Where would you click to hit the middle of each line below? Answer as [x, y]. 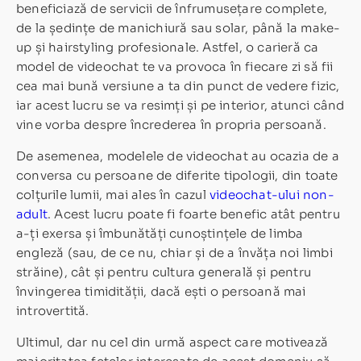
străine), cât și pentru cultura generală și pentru [164, 272]
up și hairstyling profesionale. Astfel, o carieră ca [168, 47]
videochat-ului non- [272, 194]
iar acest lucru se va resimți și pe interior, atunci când [180, 105]
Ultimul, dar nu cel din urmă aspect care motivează [172, 342]
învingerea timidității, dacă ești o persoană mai [161, 291]
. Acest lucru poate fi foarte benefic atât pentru [194, 214]
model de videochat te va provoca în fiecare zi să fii [175, 66]
